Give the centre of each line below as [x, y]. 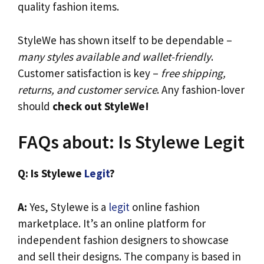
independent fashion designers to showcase [123, 240]
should [35, 106]
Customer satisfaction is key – [89, 73]
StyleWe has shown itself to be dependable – [125, 40]
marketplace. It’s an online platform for [112, 223]
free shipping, [193, 73]
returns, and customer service [87, 89]
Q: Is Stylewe [51, 174]
